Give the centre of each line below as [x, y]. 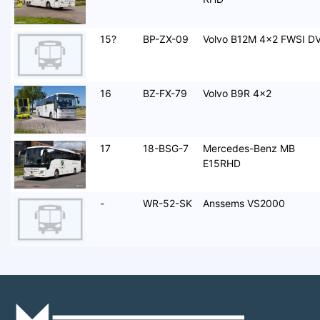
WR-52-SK [167, 203]
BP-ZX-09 [166, 39]
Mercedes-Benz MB [249, 149]
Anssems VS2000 [244, 203]
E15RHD [222, 164]
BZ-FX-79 [165, 94]
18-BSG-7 [166, 149]
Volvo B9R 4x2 [237, 94]
